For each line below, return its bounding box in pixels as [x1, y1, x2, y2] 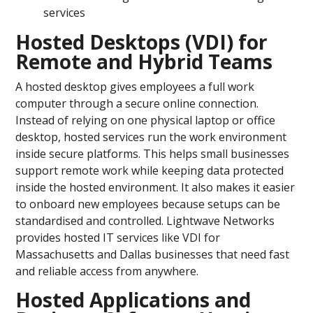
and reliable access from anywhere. [15, 263, 199, 279]
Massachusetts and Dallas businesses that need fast [15, 247, 290, 263]
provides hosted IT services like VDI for [15, 230, 221, 246]
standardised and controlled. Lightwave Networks [15, 213, 275, 229]
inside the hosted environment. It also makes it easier [15, 180, 296, 196]
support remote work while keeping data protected [15, 163, 284, 179]
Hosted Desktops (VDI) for [15, 29, 268, 56]
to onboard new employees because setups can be [15, 196, 281, 212]
